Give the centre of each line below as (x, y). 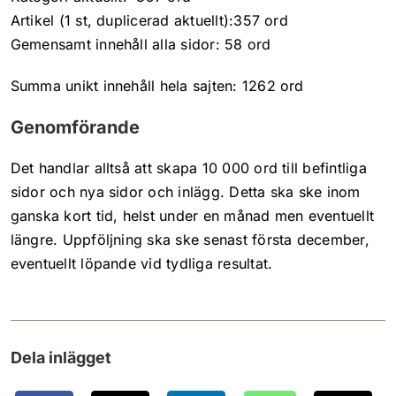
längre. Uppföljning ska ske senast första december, (190, 239)
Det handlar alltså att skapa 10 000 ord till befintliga (188, 168)
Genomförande (75, 127)
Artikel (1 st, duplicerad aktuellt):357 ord (149, 20)
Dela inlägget (61, 357)
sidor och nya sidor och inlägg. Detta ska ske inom (185, 191)
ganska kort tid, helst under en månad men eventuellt (192, 215)
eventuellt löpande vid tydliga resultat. (141, 263)
